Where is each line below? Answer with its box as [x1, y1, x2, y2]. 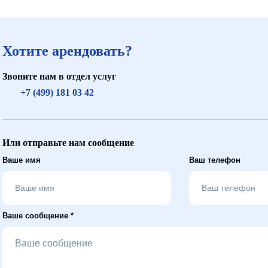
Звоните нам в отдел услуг [2, 71, 116, 81]
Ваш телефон [188, 156, 240, 165]
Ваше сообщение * [2, 211, 74, 220]
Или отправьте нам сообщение [2, 138, 134, 148]
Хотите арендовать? [2, 43, 132, 59]
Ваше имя [2, 156, 41, 165]
